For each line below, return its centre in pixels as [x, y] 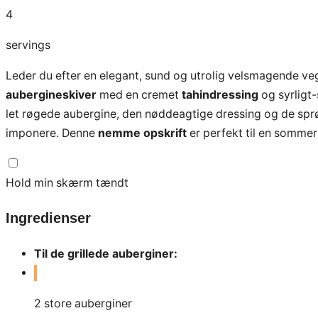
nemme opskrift [142, 133]
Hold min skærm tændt [67, 182]
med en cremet [139, 94]
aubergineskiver [51, 94]
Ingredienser [48, 218]
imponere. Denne [52, 133]
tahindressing [220, 94]
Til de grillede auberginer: [106, 254]
